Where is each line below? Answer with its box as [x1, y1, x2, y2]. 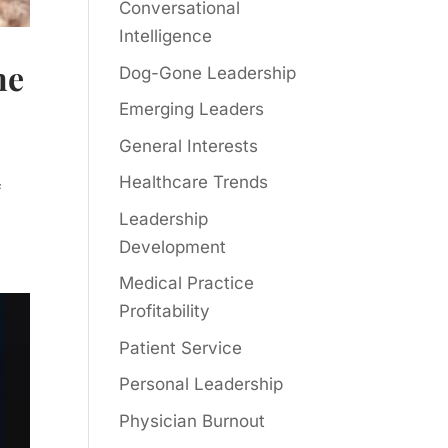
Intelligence [119, 26, 213, 46]
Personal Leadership [119, 374, 284, 394]
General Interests [119, 135, 259, 156]
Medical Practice [119, 273, 255, 293]
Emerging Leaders [119, 99, 265, 119]
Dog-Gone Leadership [119, 62, 297, 83]
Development [119, 236, 227, 257]
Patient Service [119, 337, 243, 358]
